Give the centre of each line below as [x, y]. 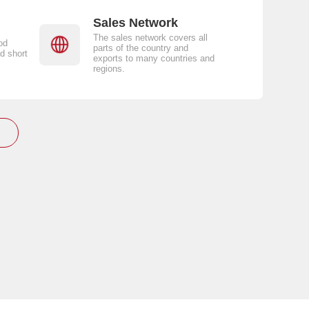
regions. [109, 69]
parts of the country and [140, 48]
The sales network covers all [150, 38]
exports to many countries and [153, 59]
